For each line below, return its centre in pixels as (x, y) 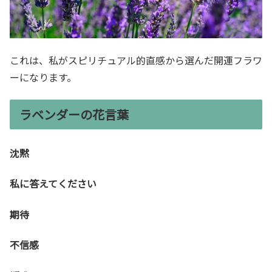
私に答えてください (53, 184)
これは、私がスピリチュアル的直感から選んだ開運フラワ (136, 60)
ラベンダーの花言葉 (74, 114)
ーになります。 (43, 77)
